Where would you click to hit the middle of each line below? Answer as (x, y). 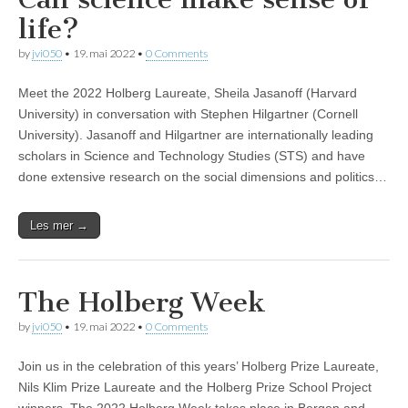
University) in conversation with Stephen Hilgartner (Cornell (188, 114)
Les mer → (59, 226)
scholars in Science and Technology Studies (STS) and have (192, 156)
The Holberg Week (142, 303)
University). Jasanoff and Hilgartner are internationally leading (196, 135)
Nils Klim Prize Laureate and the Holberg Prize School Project (195, 388)
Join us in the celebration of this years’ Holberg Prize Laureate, (199, 367)
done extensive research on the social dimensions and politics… (203, 177)
